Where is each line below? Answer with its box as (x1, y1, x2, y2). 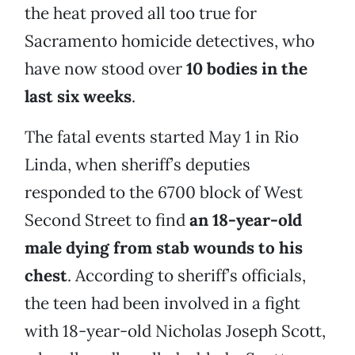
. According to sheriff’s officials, (67, 265, 306, 287)
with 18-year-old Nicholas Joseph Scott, (25, 320, 326, 342)
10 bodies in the (186, 58, 307, 80)
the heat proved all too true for (25, 2, 257, 25)
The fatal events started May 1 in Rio (25, 126, 299, 148)
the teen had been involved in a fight (25, 292, 300, 315)
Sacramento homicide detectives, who (25, 30, 315, 52)
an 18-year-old (189, 209, 302, 231)
